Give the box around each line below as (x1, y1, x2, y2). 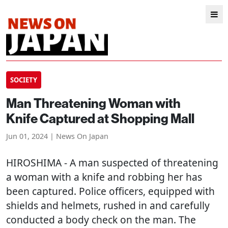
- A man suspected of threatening (62, 156, 218, 169)
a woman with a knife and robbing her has (6, 170, 202, 184)
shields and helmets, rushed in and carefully (6, 198, 210, 212)
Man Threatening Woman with (6, 96, 181, 111)
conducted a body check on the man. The (6, 213, 196, 226)
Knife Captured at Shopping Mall (6, 111, 194, 127)
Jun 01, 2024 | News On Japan (6, 131, 108, 141)
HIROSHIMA (6, 156, 62, 169)
